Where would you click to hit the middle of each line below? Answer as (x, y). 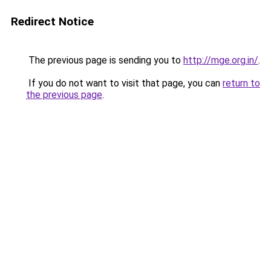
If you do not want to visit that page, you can (124, 83)
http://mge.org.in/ (221, 60)
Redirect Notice (52, 21)
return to (241, 83)
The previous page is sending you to (105, 60)
